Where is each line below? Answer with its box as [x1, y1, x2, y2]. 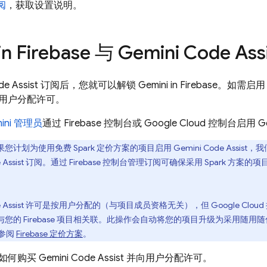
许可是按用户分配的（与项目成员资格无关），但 [24, 200, 211, 210]
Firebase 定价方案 [16, 228, 83, 239]
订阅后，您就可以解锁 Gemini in [38, 79, 180, 91]
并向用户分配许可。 [124, 252, 212, 264]
